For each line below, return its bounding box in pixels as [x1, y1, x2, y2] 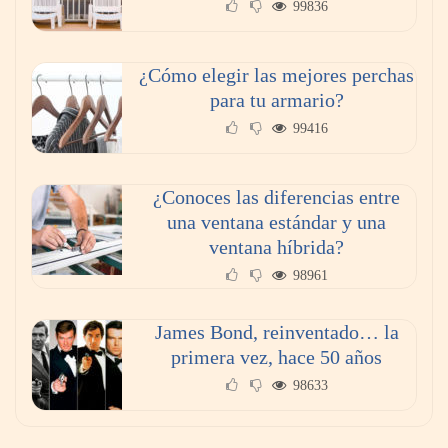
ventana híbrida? [209, 236, 344, 259]
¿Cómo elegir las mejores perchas [139, 64, 414, 87]
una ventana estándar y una [167, 211, 386, 234]
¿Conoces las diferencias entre [153, 186, 400, 209]
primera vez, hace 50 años [171, 346, 382, 369]
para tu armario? [209, 89, 344, 112]
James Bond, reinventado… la [154, 321, 399, 344]
